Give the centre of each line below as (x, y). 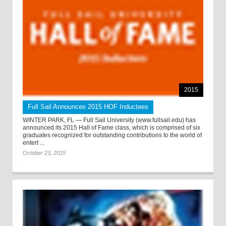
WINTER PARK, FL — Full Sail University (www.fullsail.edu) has (109, 120)
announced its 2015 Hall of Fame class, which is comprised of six (111, 128)
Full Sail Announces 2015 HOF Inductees (88, 107)
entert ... (34, 143)
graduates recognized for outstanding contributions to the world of (112, 135)
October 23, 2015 (44, 153)
